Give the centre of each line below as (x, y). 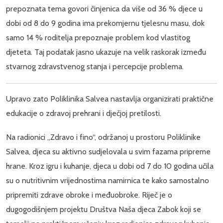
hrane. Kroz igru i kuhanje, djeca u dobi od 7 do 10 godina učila (110, 166)
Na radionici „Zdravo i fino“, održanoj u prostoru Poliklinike (103, 137)
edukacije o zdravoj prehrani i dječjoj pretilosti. (84, 113)
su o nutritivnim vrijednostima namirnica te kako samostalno (108, 181)
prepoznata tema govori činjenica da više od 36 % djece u (104, 9)
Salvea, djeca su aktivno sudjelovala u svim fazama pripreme (108, 152)
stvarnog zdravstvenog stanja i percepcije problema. (96, 67)
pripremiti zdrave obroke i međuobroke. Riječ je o (89, 195)
